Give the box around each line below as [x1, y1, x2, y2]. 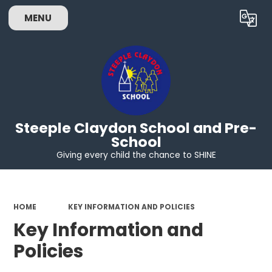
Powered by [131, 15, 183, 27]
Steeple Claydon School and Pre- [15, 117, 257, 138]
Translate [205, 15, 244, 27]
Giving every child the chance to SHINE [56, 149, 216, 161]
